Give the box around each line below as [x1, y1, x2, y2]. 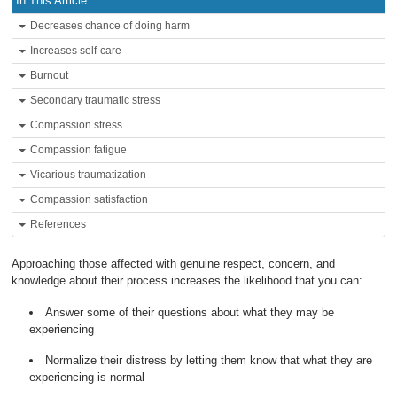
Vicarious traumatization [30, 168, 147, 181]
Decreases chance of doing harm [30, 19, 191, 32]
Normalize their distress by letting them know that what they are [45, 353, 373, 367]
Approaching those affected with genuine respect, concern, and [12, 257, 336, 270]
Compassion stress [30, 119, 123, 131]
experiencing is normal [29, 370, 145, 384]
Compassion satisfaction [30, 193, 149, 206]
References [30, 218, 87, 230]
